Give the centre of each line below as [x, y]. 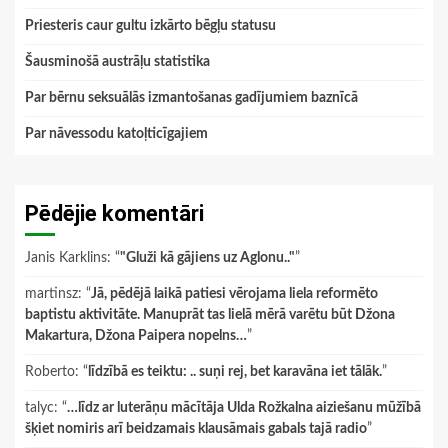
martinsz [51, 293]
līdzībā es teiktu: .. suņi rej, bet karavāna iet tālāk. [235, 371]
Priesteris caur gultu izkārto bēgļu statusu [150, 25]
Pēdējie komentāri [114, 213]
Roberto [50, 371]
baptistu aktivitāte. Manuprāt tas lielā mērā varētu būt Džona [210, 314]
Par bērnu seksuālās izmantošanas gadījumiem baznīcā [191, 97]
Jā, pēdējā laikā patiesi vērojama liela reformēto [234, 293]
